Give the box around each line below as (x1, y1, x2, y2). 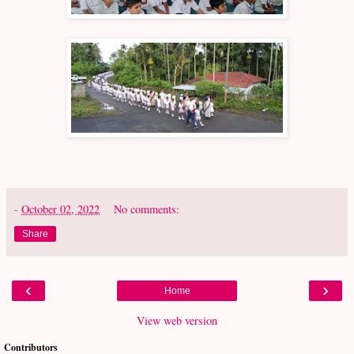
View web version (137, 312, 217, 328)
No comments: (114, 201, 180, 217)
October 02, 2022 (21, 201, 100, 217)
